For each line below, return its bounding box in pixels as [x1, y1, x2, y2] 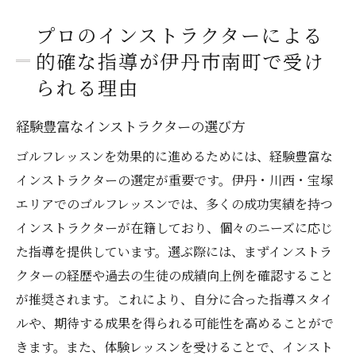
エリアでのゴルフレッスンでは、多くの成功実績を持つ [16, 195, 333, 214]
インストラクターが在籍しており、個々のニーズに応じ [16, 219, 333, 238]
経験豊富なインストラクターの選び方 [16, 116, 245, 137]
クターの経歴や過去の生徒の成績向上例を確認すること [16, 266, 334, 285]
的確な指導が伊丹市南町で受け [36, 47, 325, 75]
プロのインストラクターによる [36, 21, 324, 49]
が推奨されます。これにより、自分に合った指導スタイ [16, 290, 333, 309]
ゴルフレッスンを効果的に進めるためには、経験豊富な [16, 147, 333, 166]
